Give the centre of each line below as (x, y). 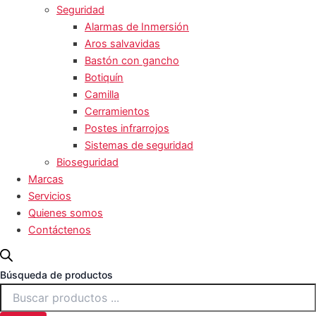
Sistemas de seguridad (139, 146)
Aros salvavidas (122, 44)
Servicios (50, 196)
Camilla (102, 95)
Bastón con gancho (132, 61)
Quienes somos (66, 213)
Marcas (46, 180)
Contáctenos (60, 230)
